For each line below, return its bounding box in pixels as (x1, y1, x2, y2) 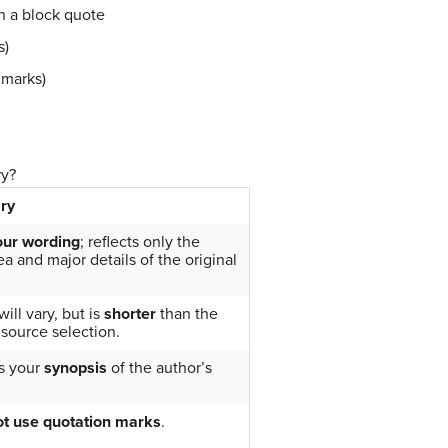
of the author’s (106, 357, 212, 378)
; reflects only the (79, 231, 200, 252)
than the (155, 303, 218, 324)
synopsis (43, 357, 107, 378)
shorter (103, 303, 156, 324)
